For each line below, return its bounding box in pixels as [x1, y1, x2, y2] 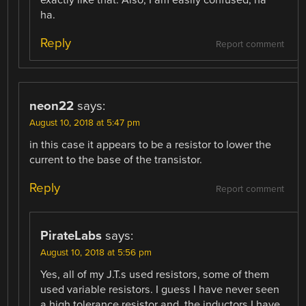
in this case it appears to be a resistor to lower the [29, 137, 272, 152]
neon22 [29, 98, 74, 113]
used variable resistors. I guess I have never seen [40, 283, 280, 297]
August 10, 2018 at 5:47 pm [29, 117, 141, 128]
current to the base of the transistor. [29, 152, 203, 167]
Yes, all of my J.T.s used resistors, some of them [40, 268, 270, 282]
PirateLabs [40, 228, 102, 244]
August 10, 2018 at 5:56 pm [40, 247, 152, 259]
